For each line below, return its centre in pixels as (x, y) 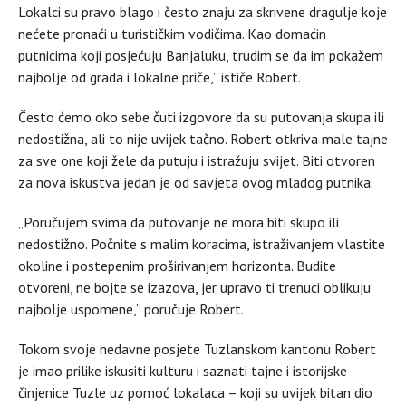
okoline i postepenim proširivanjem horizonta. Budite (177, 265)
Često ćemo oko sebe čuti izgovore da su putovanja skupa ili (201, 116)
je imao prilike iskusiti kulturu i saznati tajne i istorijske (183, 370)
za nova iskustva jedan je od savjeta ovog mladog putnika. (197, 182)
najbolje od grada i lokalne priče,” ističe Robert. (161, 77)
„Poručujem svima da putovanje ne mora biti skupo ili (179, 222)
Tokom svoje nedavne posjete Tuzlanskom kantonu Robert (197, 348)
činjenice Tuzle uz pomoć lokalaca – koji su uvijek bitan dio (195, 392)
